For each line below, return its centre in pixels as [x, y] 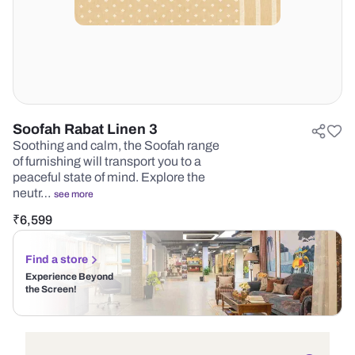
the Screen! [51, 289]
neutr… [33, 193]
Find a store [57, 260]
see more [74, 194]
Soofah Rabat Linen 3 [85, 129]
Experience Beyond [69, 277]
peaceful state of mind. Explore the [109, 177]
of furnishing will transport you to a [107, 161]
